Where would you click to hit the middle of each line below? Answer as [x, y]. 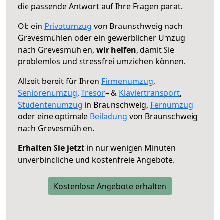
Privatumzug [68, 26]
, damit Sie [155, 49]
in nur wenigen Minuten [130, 148]
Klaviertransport [149, 93]
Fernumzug [172, 104]
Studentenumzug [50, 104]
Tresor [93, 93]
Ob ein [31, 26]
